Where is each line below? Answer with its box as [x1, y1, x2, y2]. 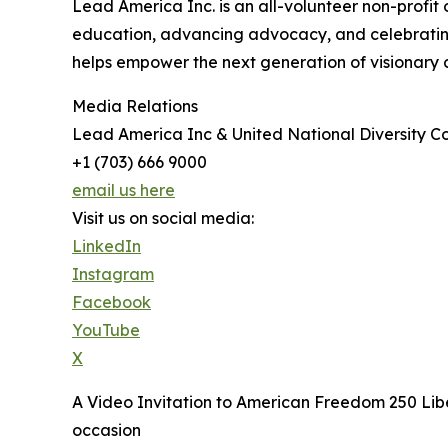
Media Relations [72, 96, 198, 117]
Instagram [72, 264, 154, 285]
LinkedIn [72, 236, 141, 257]
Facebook [72, 292, 151, 313]
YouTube [72, 320, 140, 341]
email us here [72, 180, 175, 201]
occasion [72, 420, 141, 441]
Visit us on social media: [72, 208, 254, 229]
